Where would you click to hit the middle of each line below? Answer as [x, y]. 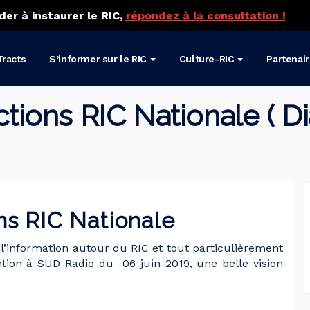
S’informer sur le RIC [98, 59]
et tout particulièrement [216, 248]
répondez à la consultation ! [206, 15]
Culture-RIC [207, 59]
